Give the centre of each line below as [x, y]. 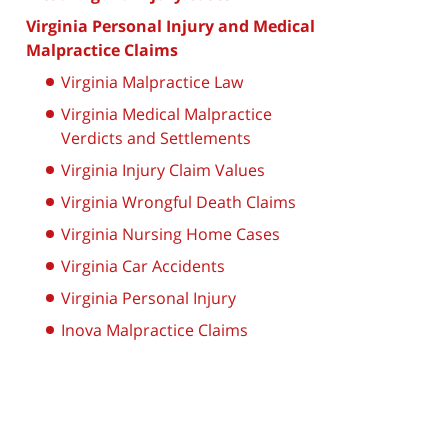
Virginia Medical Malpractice [166, 114]
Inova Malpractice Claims [154, 330]
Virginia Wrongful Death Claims [178, 202]
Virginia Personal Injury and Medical [170, 26]
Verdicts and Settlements [156, 138]
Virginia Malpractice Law [152, 82]
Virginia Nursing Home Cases [170, 234]
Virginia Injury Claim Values [163, 170]
